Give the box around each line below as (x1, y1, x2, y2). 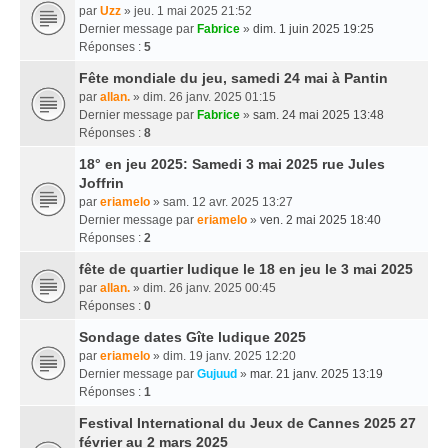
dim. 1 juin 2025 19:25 (253, 22, 374, 36)
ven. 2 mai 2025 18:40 (260, 213, 381, 227)
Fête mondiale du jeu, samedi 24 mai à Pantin (79, 70, 388, 86)
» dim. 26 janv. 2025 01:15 (130, 90, 276, 104)
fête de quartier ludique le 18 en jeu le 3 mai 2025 (79, 261, 413, 277)
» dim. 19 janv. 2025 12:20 (150, 349, 296, 363)
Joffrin (79, 175, 124, 191)
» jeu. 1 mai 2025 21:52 (121, 4, 252, 18)
